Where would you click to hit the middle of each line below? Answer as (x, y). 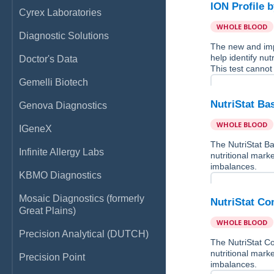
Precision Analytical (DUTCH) (84, 234)
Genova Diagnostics (63, 106)
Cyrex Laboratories (60, 13)
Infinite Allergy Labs (61, 152)
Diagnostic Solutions (64, 36)
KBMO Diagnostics (60, 175)
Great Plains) (47, 211)
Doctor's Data (48, 59)
